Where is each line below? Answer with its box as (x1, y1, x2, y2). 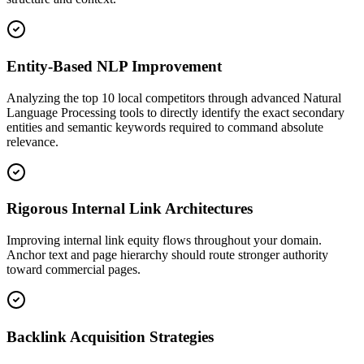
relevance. (6, 134, 58, 149)
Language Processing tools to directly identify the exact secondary (6, 105, 344, 119)
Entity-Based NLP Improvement (6, 58, 222, 76)
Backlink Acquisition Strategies (6, 327, 214, 345)
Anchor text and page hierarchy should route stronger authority (6, 248, 328, 262)
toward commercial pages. (6, 262, 141, 277)
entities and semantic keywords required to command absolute (6, 119, 323, 134)
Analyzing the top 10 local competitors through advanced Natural (6, 90, 341, 105)
